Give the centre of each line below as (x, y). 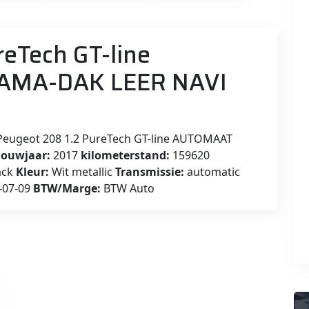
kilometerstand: (125, 155)
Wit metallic (82, 171)
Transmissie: (150, 171)
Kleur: (32, 171)
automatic (212, 171)
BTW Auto (128, 188)
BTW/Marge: (67, 188)
